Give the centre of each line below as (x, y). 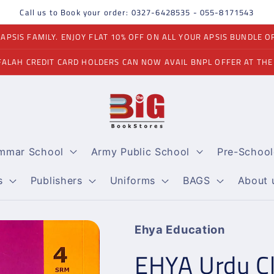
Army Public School (140, 151)
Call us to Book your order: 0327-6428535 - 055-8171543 (137, 12)
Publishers (56, 181)
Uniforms (133, 181)
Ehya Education (180, 230)
